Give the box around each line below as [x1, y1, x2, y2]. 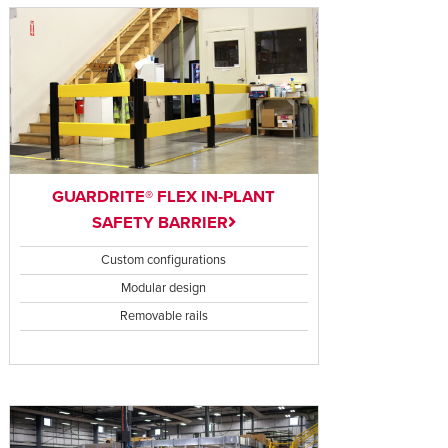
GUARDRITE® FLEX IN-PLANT [52, 187, 276, 208]
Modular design [121, 280, 207, 297]
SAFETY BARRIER [91, 213, 228, 234]
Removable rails [119, 308, 208, 325]
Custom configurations [101, 252, 227, 269]
